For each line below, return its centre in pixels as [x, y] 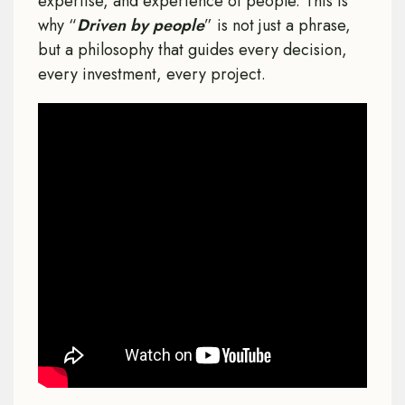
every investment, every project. [152, 74]
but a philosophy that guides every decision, [193, 50]
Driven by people [141, 25]
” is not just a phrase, [278, 25]
